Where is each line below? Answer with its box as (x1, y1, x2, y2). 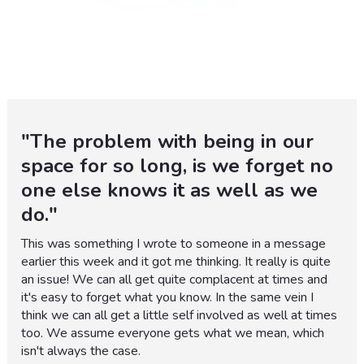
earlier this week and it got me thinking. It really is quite (21, 253, 331, 271)
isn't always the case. (21, 342, 141, 361)
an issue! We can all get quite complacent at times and (21, 271, 328, 289)
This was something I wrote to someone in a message (21, 235, 327, 253)
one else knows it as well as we (21, 177, 318, 204)
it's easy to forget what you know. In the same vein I (21, 288, 314, 307)
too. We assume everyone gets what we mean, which (21, 324, 325, 343)
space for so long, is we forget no (21, 153, 334, 180)
